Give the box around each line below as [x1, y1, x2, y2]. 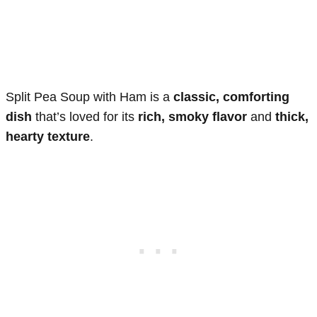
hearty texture [6, 129, 90, 144]
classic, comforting [173, 89, 289, 104]
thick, [275, 109, 309, 124]
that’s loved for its [32, 109, 138, 124]
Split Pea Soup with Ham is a [6, 89, 173, 104]
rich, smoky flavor [138, 109, 247, 124]
